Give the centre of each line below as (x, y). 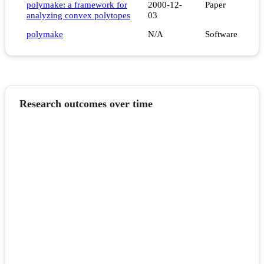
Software (221, 34)
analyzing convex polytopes (78, 15)
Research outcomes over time (86, 104)
